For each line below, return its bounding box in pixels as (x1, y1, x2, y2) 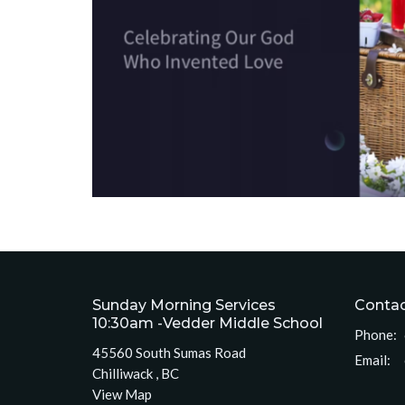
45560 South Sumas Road (92, 344, 246, 362)
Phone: (354, 326, 397, 344)
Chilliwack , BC (92, 365, 179, 382)
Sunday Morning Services (92, 296, 276, 314)
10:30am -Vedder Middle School (92, 314, 323, 332)
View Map (92, 386, 152, 403)
